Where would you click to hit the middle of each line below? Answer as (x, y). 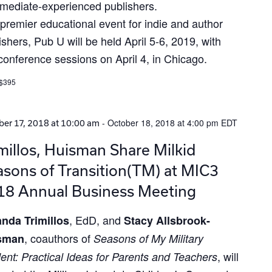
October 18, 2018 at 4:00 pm (163, 123)
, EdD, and (96, 220)
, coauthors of (59, 238)
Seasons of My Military (148, 238)
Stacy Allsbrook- (167, 220)
